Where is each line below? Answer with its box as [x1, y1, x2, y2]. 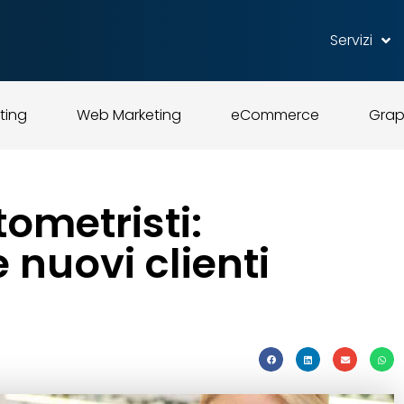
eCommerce [230, 105, 319, 125]
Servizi [329, 30, 372, 50]
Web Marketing [76, 105, 181, 125]
